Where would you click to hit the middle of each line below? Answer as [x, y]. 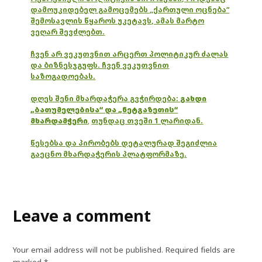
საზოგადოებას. [63, 77]
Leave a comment [82, 216]
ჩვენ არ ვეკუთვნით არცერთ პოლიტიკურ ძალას [130, 54]
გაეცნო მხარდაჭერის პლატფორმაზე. [109, 154]
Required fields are [201, 250]
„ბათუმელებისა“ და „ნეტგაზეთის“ [104, 110]
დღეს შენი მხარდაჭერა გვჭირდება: [106, 99]
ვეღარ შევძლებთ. [68, 32]
